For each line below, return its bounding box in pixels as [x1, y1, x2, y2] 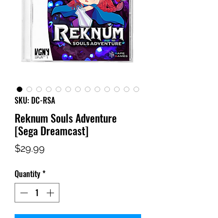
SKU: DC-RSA [15, 94, 55, 107]
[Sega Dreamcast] [15, 123, 89, 139]
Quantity [15, 168, 40, 180]
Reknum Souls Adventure [15, 110, 117, 126]
